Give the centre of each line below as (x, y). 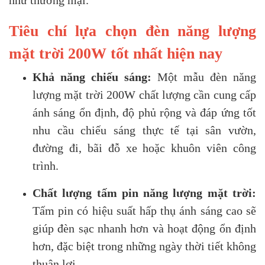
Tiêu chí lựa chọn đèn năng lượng (132, 31)
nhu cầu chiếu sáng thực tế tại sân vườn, (144, 130)
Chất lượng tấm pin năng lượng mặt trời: (144, 193)
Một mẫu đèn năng (204, 77)
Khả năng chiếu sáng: (92, 77)
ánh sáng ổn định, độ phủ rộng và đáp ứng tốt (144, 112)
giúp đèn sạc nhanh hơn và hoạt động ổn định (144, 228)
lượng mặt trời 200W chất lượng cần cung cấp (144, 95)
